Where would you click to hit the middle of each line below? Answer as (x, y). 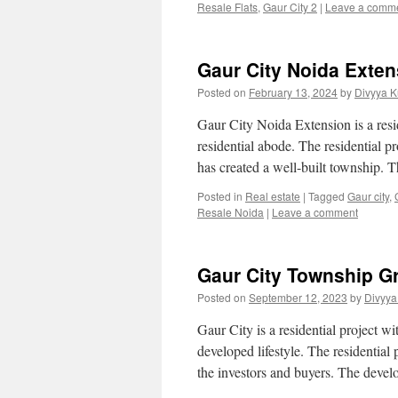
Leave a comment (315, 212)
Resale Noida (231, 212)
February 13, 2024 (293, 92)
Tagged (326, 196)
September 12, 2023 (298, 297)
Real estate (273, 196)
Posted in (220, 196)
